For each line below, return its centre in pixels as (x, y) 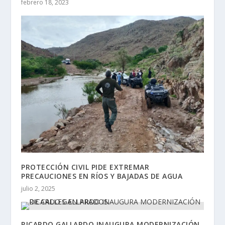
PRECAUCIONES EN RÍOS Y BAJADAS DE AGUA (102, 176)
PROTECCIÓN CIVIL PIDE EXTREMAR (85, 167)
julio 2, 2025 (38, 188)
